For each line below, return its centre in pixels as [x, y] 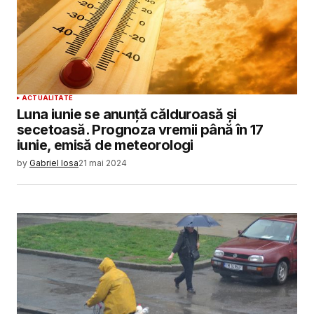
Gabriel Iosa [54, 163]
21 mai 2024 [103, 163]
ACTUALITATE [47, 97]
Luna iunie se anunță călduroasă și [127, 114]
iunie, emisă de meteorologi [105, 145]
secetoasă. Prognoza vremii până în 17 [140, 129]
